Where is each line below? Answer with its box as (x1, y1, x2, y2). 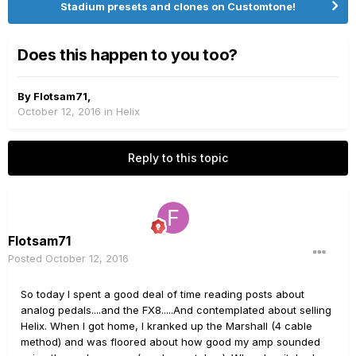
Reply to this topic (128, 151, 228, 164)
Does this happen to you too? (17, 45, 238, 64)
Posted (8, 252, 45, 265)
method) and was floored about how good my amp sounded (21, 335, 320, 348)
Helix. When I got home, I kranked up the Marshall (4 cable (21, 319, 312, 332)
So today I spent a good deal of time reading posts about (21, 288, 304, 300)
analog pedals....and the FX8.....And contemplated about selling (21, 304, 331, 316)
